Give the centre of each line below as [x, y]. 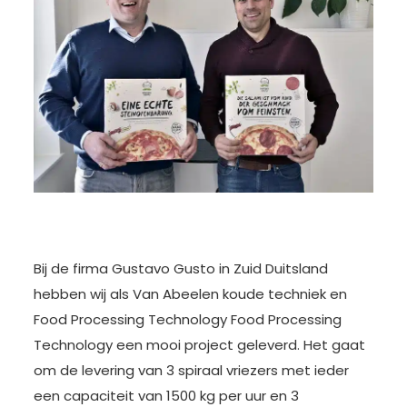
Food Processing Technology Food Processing [187, 320]
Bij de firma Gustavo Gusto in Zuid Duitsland [180, 269]
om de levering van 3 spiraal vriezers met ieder [191, 371]
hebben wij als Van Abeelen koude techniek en [190, 294]
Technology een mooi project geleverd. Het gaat [199, 345]
